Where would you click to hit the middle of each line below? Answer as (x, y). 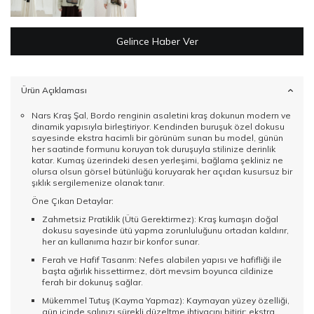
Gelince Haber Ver (157, 42)
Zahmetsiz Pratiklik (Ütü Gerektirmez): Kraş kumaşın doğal (160, 219)
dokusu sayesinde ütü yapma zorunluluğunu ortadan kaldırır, (165, 231)
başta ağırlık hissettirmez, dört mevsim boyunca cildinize (158, 271)
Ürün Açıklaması (54, 90)
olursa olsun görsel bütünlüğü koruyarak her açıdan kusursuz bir (162, 172)
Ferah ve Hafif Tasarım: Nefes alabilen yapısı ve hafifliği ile (162, 260)
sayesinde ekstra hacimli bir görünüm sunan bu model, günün (157, 138)
